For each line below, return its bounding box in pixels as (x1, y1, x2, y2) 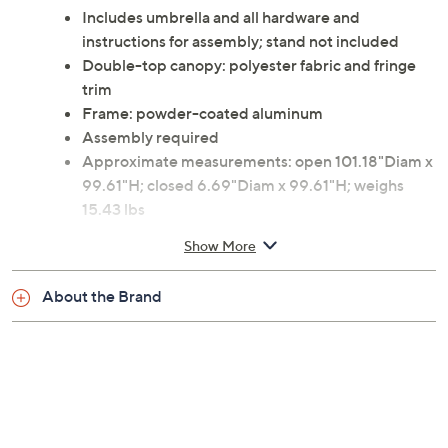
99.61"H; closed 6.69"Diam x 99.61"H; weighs (82, 175, 404, 196)
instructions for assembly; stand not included (82, 31, 399, 52)
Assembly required (82, 127, 219, 148)
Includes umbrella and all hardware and (82, 7, 360, 28)
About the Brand (42, 286, 162, 307)
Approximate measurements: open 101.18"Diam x (82, 151, 433, 172)
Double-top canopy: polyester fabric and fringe (82, 55, 416, 76)
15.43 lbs (82, 199, 145, 220)
